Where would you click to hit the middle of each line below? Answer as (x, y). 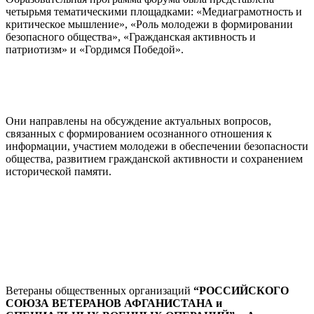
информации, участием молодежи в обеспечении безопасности (157, 146)
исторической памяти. (59, 171)
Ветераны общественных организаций (100, 290)
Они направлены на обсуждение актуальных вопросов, (138, 121)
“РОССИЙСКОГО (241, 290)
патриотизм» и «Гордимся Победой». (95, 49)
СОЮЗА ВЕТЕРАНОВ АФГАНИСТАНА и (114, 303)
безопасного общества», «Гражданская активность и (131, 36)
